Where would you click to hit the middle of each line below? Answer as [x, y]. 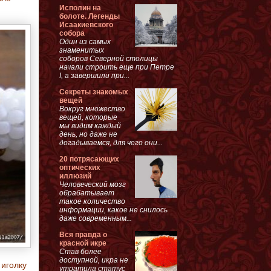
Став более [80, 251]
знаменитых [82, 50]
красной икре [83, 243]
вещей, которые [88, 117]
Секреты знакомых [94, 92]
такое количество [92, 201]
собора [72, 33]
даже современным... [96, 218]
